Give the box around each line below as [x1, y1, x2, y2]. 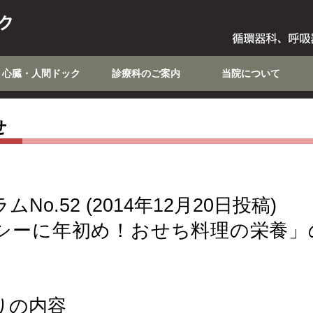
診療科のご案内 [112, 68, 180, 79]
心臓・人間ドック [2, 68, 80, 79]
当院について [221, 68, 280, 79]
